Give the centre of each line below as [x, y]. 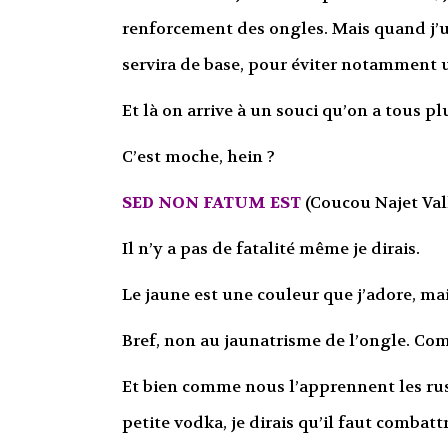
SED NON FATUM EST [211, 202]
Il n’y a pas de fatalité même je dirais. [270, 248]
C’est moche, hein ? [198, 156]
